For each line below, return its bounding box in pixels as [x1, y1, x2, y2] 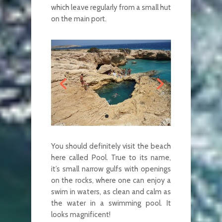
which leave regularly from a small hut [51, 2, 171, 12]
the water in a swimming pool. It [51, 198, 171, 208]
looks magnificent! [51, 210, 111, 219]
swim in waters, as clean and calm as [51, 187, 171, 196]
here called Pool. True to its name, [51, 153, 171, 162]
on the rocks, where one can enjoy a [51, 175, 171, 185]
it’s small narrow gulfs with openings [51, 164, 171, 173]
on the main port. [51, 14, 107, 23]
